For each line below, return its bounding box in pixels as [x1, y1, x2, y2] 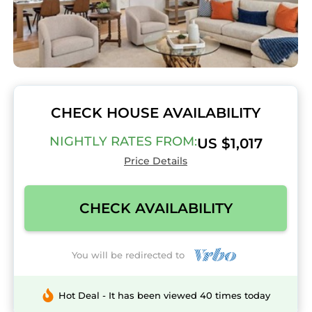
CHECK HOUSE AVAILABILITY [51, 104, 260, 121]
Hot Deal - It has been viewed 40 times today [58, 290, 270, 302]
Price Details [124, 155, 187, 167]
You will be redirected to [72, 249, 191, 260]
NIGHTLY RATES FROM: [49, 134, 197, 149]
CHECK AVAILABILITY [79, 200, 233, 217]
